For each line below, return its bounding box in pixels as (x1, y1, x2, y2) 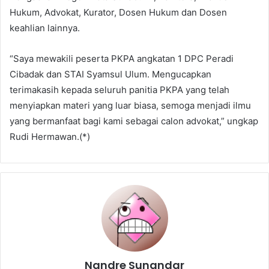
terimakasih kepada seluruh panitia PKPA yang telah (10, 83, 229, 95)
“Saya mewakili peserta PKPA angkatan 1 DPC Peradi (10, 52, 234, 64)
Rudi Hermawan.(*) (10, 130, 90, 142)
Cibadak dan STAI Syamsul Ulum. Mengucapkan (10, 68, 211, 80)
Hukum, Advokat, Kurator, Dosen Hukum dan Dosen (10, 6, 227, 18)
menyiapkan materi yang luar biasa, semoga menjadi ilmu (10, 99, 251, 111)
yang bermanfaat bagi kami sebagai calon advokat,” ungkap (10, 115, 258, 127)
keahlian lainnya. (10, 22, 80, 34)
